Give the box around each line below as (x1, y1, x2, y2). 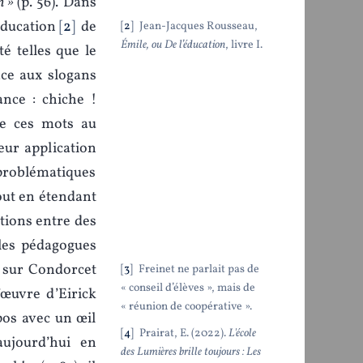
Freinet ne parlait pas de (135, 261, 259, 277)
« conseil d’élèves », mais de (120, 280, 255, 296)
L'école (228, 325, 256, 341)
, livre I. (224, 36, 263, 53)
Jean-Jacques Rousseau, (136, 18, 258, 34)
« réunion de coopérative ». (120, 298, 252, 314)
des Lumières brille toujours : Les (120, 344, 261, 360)
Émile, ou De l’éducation (120, 36, 225, 53)
